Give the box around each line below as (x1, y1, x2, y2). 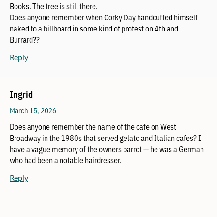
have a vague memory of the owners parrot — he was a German (10, 143, 204, 154)
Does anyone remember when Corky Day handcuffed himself (10, 11, 198, 22)
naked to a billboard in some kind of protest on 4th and (10, 22, 178, 33)
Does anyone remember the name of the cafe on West (10, 121, 176, 132)
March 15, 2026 (10, 105, 56, 115)
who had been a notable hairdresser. (10, 155, 122, 165)
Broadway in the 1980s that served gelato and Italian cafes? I (10, 132, 201, 143)
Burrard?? (10, 33, 40, 45)
